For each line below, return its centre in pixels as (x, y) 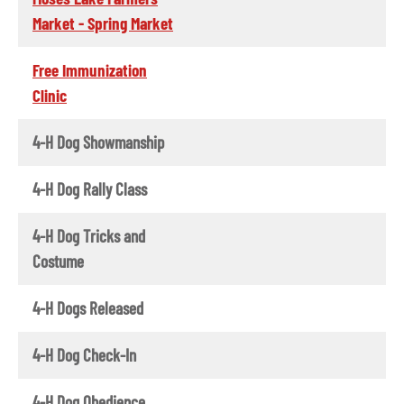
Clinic (50, 95)
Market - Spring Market (103, 23)
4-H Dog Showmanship (98, 142)
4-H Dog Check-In (84, 354)
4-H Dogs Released (88, 308)
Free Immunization (90, 69)
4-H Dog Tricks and (89, 235)
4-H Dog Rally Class (90, 188)
